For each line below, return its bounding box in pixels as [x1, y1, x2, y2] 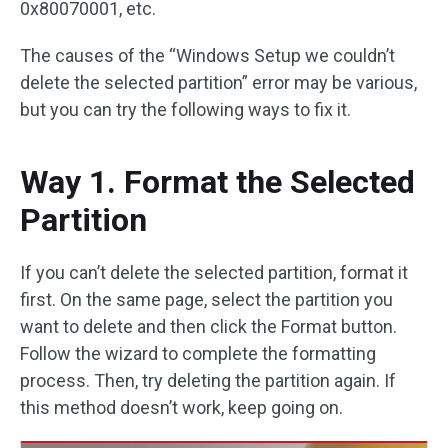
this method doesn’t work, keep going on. [20, 396, 343, 418]
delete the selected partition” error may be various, [20, 71, 417, 93]
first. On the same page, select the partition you [20, 288, 393, 310]
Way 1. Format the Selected [20, 162, 415, 201]
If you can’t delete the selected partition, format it [20, 261, 408, 283]
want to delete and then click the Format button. [20, 315, 397, 337]
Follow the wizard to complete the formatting [20, 342, 376, 364]
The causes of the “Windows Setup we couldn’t [20, 44, 395, 66]
